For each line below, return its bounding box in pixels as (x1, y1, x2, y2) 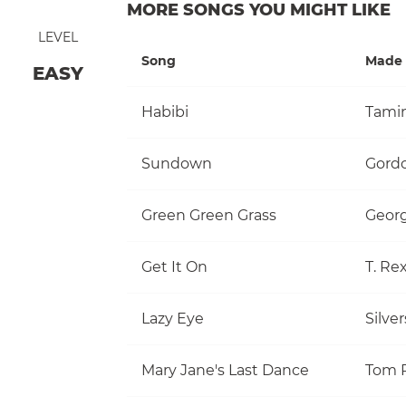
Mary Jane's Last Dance (141, 361, 309, 379)
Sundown (141, 154, 212, 172)
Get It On (141, 257, 208, 275)
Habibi (141, 102, 188, 121)
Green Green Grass (141, 206, 276, 224)
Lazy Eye (141, 309, 204, 327)
